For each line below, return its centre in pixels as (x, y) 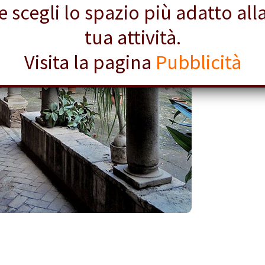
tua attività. (132, 37)
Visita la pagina (90, 62)
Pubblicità (198, 62)
